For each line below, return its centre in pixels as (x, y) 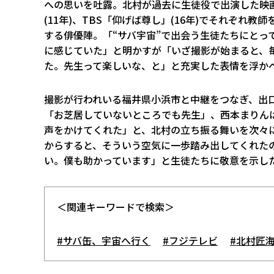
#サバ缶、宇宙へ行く (104, 240)
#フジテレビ (190, 240)
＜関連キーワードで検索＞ (116, 207)
